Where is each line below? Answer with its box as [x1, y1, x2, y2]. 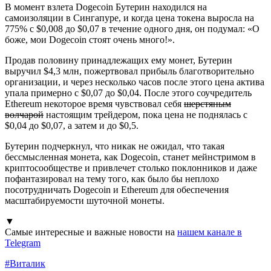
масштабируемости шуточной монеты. [5, 195, 165, 206]
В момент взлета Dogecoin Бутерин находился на [5, 1, 207, 12]
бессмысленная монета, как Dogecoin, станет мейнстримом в [5, 151, 256, 162]
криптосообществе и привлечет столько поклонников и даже [5, 162, 257, 173]
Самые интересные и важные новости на [5, 226, 177, 237]
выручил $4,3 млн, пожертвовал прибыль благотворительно [5, 65, 254, 76]
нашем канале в [177, 226, 242, 237]
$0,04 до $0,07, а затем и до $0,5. [5, 120, 139, 131]
